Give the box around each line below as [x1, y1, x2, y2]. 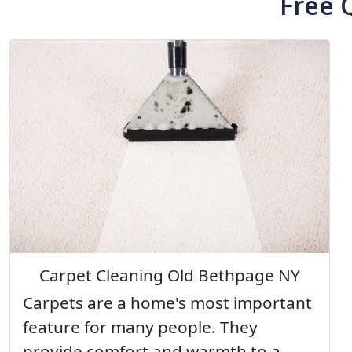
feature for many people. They [23, 315, 258, 338]
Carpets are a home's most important [23, 291, 312, 313]
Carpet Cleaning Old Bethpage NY [38, 263, 300, 286]
